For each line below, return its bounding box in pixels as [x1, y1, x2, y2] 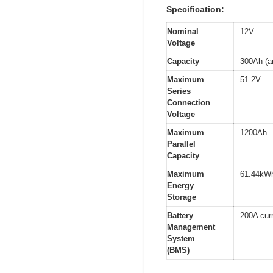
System [167, 233, 195, 243]
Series [167, 86, 191, 96]
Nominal [167, 26, 199, 36]
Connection [167, 97, 210, 107]
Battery [167, 210, 193, 220]
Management [167, 222, 215, 232]
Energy [167, 180, 194, 190]
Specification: [166, 4, 224, 14]
